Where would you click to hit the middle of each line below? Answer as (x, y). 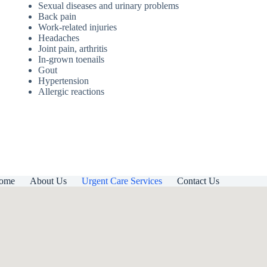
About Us (48, 181)
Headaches (59, 38)
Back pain (57, 16)
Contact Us (198, 181)
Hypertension (63, 80)
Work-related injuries (77, 27)
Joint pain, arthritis (73, 48)
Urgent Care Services (122, 181)
